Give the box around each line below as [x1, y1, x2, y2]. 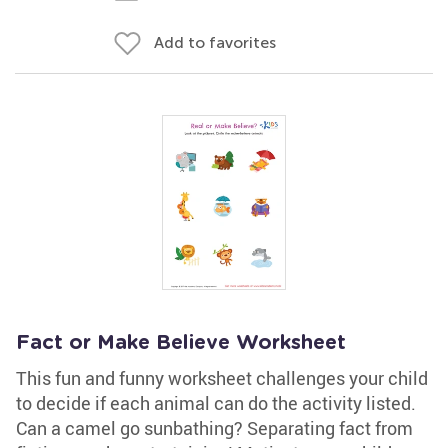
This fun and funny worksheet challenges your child [16, 366, 428, 390]
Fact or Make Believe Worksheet [16, 333, 346, 353]
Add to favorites [154, 33, 276, 52]
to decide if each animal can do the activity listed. [16, 391, 416, 415]
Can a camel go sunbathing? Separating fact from [16, 416, 413, 440]
